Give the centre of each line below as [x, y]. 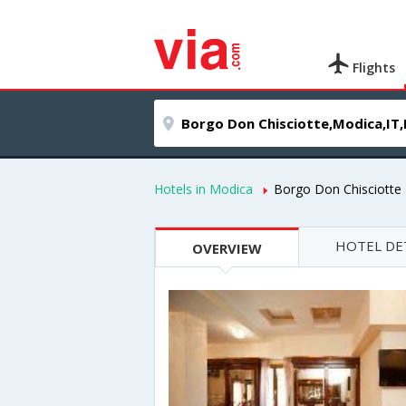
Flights [372, 68]
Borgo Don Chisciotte [338, 189]
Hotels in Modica [203, 189]
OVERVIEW [227, 248]
